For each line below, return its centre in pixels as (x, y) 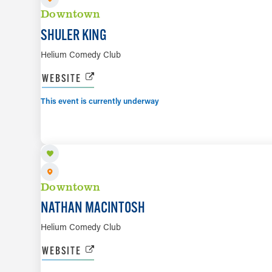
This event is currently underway (100, 100)
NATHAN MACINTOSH (93, 207)
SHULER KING (74, 34)
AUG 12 (61, 113)
